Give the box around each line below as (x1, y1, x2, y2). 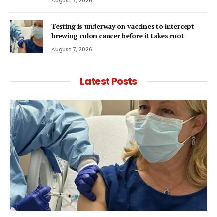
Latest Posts (80, 74, 137, 88)
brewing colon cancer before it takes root (51, 31, 184, 40)
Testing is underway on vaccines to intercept (51, 21, 194, 31)
